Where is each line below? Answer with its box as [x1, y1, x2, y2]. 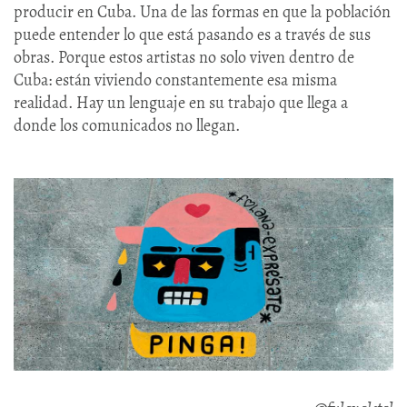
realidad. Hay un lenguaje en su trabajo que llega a [14, 91, 348, 114]
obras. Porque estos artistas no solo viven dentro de [14, 45, 354, 68]
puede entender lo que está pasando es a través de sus [14, 23, 371, 45]
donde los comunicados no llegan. [14, 114, 240, 136]
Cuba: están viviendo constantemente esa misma [14, 68, 337, 91]
